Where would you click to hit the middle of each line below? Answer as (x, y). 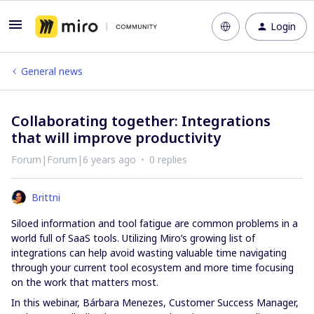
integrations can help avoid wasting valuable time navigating (149, 253)
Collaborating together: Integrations (141, 121)
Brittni (46, 197)
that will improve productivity (116, 138)
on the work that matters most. (85, 282)
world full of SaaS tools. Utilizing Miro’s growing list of (133, 238)
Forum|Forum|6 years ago (74, 159)
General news (52, 71)
